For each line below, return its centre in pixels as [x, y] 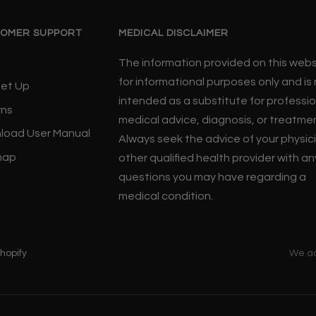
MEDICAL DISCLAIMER [174, 33]
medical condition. [166, 196]
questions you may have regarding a [212, 177]
